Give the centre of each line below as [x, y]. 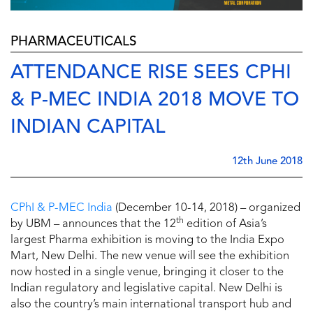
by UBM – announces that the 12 [93, 224]
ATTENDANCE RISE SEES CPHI [151, 73]
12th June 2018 [267, 161]
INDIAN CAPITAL [88, 128]
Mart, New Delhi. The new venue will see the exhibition [150, 256]
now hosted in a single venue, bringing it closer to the [147, 272]
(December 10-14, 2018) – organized [206, 208]
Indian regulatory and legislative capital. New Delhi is [146, 288]
